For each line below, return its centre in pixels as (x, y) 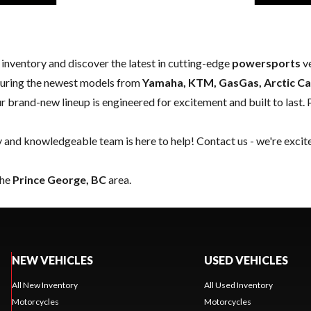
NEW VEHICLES (52, 260)
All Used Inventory (238, 285)
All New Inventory (44, 285)
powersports (266, 63)
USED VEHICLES (246, 260)
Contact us (222, 141)
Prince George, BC (59, 180)
